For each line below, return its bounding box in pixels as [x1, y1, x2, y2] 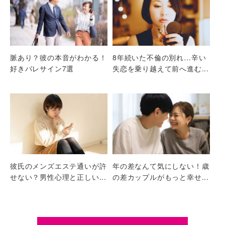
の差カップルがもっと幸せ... [113, 171, 209, 182]
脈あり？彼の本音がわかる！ [10, 52, 107, 62]
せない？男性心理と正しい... [10, 171, 106, 182]
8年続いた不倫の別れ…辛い [113, 52, 206, 62]
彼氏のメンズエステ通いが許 [10, 160, 107, 171]
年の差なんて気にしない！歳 [113, 160, 209, 171]
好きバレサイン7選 [10, 63, 74, 73]
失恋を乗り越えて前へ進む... [113, 63, 209, 73]
